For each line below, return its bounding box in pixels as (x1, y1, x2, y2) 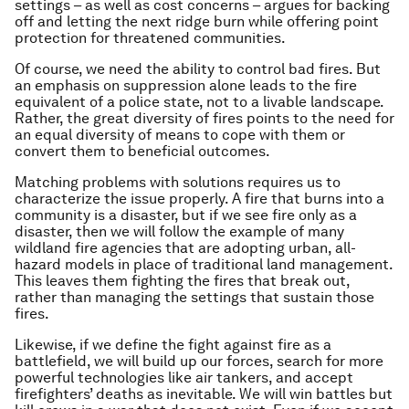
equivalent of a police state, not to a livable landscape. (15, 93, 383, 110)
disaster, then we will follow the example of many (15, 223, 344, 240)
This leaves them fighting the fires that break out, (15, 272, 350, 289)
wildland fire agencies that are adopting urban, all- (15, 239, 356, 257)
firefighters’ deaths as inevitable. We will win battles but (15, 385, 393, 403)
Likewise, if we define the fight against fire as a (15, 336, 331, 353)
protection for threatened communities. (15, 29, 286, 47)
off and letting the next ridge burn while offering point (15, 13, 379, 30)
